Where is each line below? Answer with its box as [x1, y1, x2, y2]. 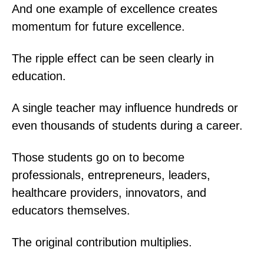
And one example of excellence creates [12, 2, 217, 15]
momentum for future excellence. [12, 19, 185, 33]
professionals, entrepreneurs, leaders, [12, 168, 210, 181]
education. [12, 69, 66, 82]
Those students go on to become [12, 150, 184, 164]
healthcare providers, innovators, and [12, 186, 206, 199]
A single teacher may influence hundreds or [12, 101, 238, 114]
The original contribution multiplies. [12, 235, 192, 249]
